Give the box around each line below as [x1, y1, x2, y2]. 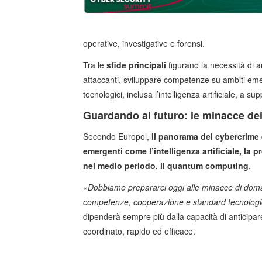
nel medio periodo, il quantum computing [83, 160, 249, 172]
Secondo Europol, [83, 130, 151, 143]
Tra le [83, 59, 106, 71]
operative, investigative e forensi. [83, 37, 205, 50]
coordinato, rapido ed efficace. [83, 225, 195, 237]
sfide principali [106, 59, 166, 71]
